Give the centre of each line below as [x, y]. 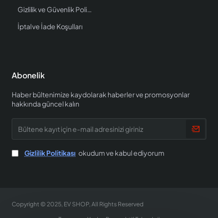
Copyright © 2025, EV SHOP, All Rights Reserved [78, 204]
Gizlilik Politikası [50, 153]
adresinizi [27, 168]
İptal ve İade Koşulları [50, 26]
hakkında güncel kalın [45, 103]
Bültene [25, 122]
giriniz [21, 178]
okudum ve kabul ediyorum [121, 153]
